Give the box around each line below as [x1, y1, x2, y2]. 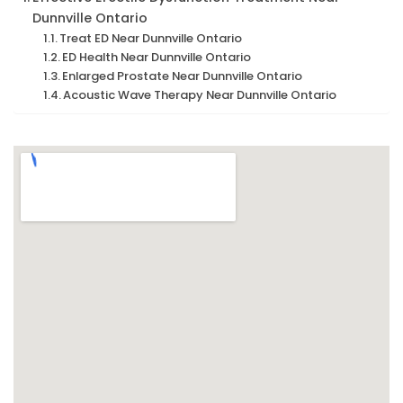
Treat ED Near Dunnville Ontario [59, 30, 243, 48]
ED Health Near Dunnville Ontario [62, 49, 252, 67]
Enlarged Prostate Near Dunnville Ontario [62, 67, 303, 85]
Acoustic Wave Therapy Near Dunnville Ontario [63, 86, 337, 104]
